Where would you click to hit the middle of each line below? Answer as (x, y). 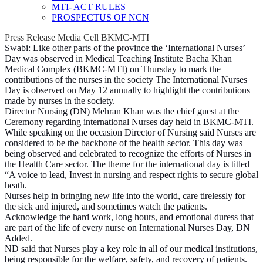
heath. (16, 185)
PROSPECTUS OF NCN (100, 17)
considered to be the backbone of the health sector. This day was (124, 143)
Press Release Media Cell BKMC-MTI (77, 37)
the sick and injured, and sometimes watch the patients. (106, 206)
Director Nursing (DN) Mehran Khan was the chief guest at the (122, 111)
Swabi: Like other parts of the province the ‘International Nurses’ (125, 48)
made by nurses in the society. (60, 101)
